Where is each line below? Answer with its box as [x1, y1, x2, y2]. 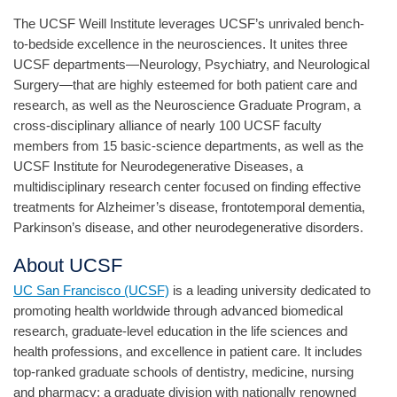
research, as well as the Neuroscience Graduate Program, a [13, 97, 361, 113]
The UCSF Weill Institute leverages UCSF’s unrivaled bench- [13, 15, 364, 31]
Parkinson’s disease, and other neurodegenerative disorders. [13, 219, 363, 235]
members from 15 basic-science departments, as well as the [13, 137, 363, 153]
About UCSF [13, 254, 122, 277]
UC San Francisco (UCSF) [13, 283, 169, 299]
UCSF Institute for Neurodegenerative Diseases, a [13, 158, 303, 174]
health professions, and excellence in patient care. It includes [13, 344, 362, 360]
